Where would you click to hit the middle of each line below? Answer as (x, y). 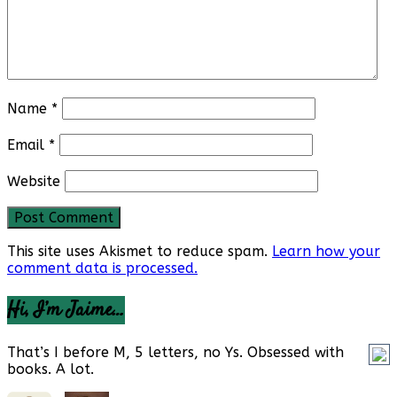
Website (34, 182)
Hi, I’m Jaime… (66, 311)
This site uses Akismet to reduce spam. (140, 252)
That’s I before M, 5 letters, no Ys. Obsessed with (175, 353)
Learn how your (326, 252)
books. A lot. (51, 370)
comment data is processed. (102, 269)
